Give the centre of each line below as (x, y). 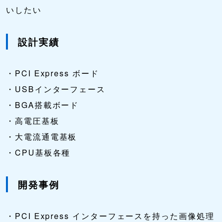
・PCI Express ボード (53, 73)
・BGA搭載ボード (43, 105)
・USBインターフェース (56, 89)
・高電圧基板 (33, 121)
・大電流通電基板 (42, 137)
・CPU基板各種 (38, 153)
